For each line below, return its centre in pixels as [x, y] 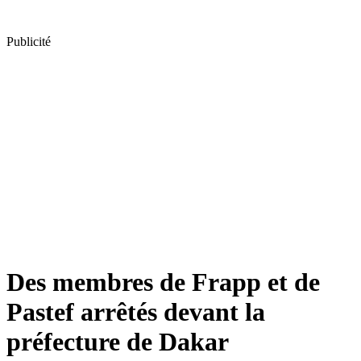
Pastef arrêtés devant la [136, 312]
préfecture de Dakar [118, 342]
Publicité [29, 41]
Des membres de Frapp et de [163, 282]
